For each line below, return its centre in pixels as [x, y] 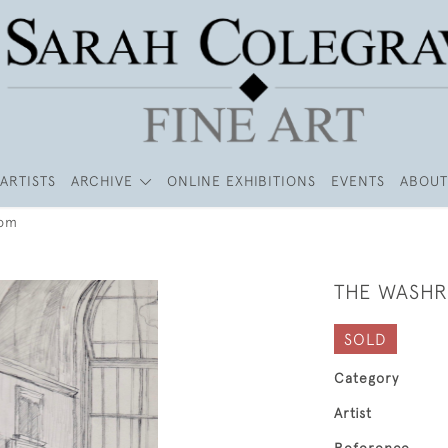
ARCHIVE [102, 181]
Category [366, 378]
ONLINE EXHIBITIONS [241, 181]
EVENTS [357, 181]
